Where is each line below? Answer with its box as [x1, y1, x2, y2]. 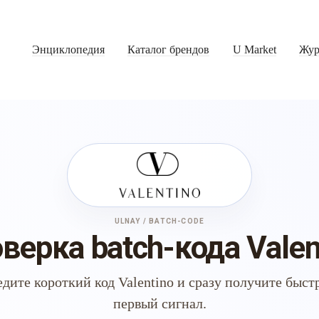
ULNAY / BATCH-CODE [114, 217, 205, 225]
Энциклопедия [32, 43, 105, 56]
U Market [232, 43, 276, 56]
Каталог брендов [127, 43, 210, 56]
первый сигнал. [113, 296, 206, 311]
